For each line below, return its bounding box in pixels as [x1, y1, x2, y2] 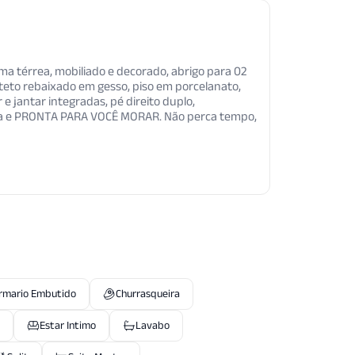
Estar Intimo [40, 315, 96, 336]
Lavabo [136, 315, 170, 336]
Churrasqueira [116, 283, 180, 304]
